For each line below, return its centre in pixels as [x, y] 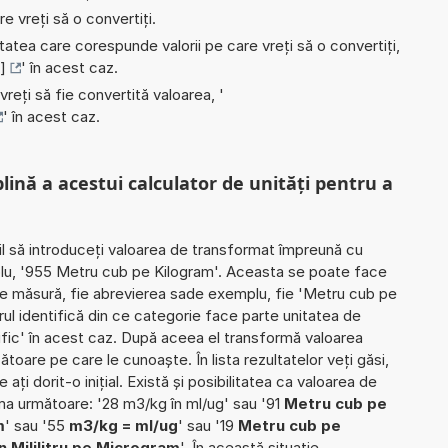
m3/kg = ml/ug [123, 425]
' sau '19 [208, 425]
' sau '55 [37, 425]
